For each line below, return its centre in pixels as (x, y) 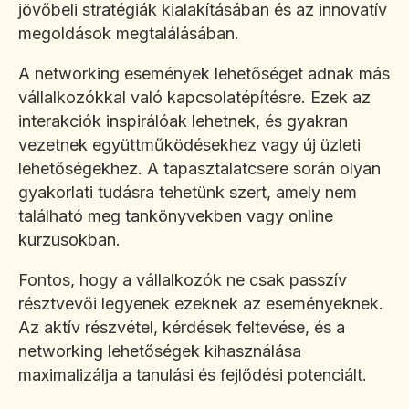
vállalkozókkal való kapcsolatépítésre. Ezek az (194, 98)
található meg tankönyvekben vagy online (176, 216)
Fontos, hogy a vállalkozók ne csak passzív (183, 280)
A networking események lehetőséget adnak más (204, 74)
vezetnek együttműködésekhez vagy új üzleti (189, 145)
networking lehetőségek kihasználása (160, 351)
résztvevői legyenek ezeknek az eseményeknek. (201, 304)
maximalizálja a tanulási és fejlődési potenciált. (193, 375)
